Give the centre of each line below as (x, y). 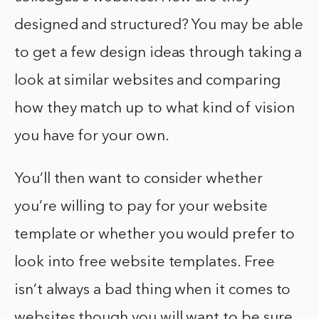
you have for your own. (92, 137)
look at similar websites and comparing (147, 81)
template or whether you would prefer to (155, 235)
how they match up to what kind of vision (155, 109)
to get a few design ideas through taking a (158, 53)
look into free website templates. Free (145, 263)
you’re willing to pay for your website (141, 207)
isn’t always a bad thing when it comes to (153, 291)
